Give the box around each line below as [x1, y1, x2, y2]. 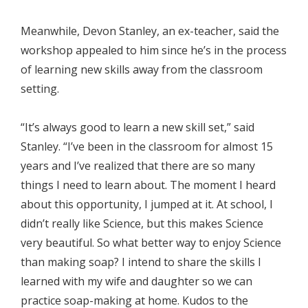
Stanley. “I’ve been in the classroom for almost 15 [21, 139, 273, 155]
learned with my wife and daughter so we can [21, 274, 252, 289]
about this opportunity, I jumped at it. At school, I [21, 197, 273, 212]
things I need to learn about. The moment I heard [21, 177, 276, 193]
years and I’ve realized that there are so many [21, 158, 255, 174]
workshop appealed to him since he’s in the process [21, 43, 287, 58]
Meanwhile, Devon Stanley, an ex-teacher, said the [21, 23, 279, 39]
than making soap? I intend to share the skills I [21, 254, 261, 270]
